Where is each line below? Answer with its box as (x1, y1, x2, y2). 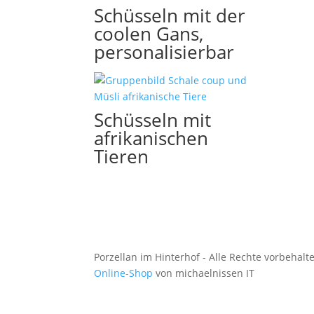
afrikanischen (94, 125, 209, 151)
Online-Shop (94, 266, 153, 280)
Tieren (94, 143, 149, 169)
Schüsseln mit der (94, 2, 246, 28)
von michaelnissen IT (153, 266, 255, 280)
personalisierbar (94, 39, 235, 64)
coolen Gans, (94, 20, 204, 46)
